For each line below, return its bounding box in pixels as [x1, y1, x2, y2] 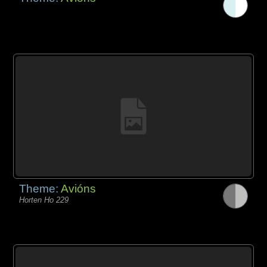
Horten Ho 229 [19, 195, 69, 205]
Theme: [19, 182, 61, 195]
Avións [61, 182, 97, 195]
